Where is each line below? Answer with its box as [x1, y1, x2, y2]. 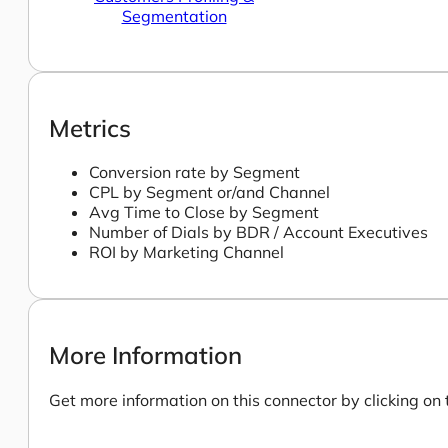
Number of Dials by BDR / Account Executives [89, 222, 428, 243]
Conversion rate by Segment [89, 162, 300, 183]
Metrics [49, 112, 131, 143]
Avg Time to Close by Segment [89, 202, 319, 223]
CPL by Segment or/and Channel [89, 182, 330, 203]
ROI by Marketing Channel [89, 242, 284, 263]
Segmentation [121, 5, 227, 26]
